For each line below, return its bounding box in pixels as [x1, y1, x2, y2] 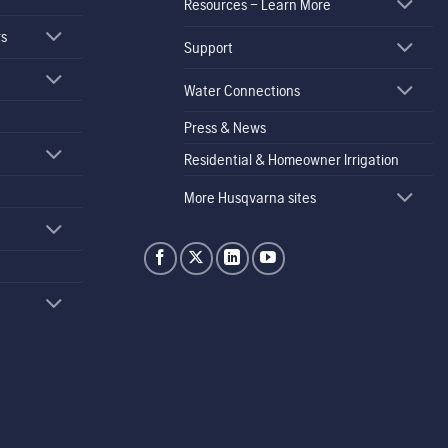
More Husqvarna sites [183, 187, 316, 207]
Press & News [183, 118, 266, 138]
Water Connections [183, 80, 300, 100]
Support [183, 38, 233, 58]
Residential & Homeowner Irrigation [183, 150, 399, 170]
